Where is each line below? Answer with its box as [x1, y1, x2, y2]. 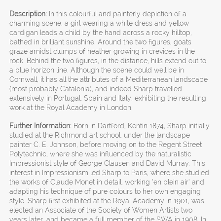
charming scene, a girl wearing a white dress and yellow [9, 19, 189, 27]
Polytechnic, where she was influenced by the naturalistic [9, 150, 192, 158]
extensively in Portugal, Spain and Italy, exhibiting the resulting [9, 94, 207, 102]
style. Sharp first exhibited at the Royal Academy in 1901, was [9, 197, 205, 205]
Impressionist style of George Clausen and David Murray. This [9, 159, 206, 168]
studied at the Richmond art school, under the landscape [9, 131, 190, 140]
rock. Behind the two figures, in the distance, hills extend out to [9, 56, 207, 65]
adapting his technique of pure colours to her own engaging [9, 187, 201, 196]
